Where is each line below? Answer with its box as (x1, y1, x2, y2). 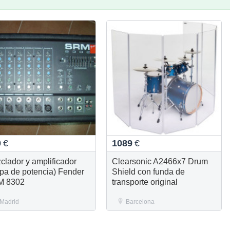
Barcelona (125, 198, 155, 205)
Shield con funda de (111, 167, 185, 176)
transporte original (111, 177, 178, 186)
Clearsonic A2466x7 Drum (111, 157, 208, 166)
